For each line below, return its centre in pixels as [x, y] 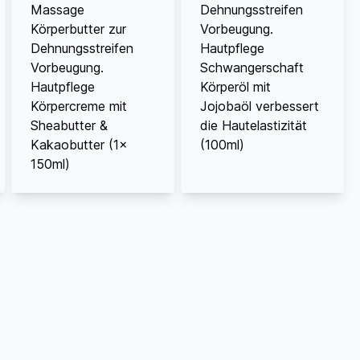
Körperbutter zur [78, 29]
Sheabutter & [69, 125]
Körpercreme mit [78, 106]
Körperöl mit [235, 86]
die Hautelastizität [253, 125]
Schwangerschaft [252, 67]
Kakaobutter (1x [79, 144]
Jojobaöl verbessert [259, 106]
